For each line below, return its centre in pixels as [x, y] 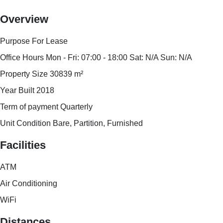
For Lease [50, 41]
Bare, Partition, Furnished [98, 123]
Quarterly [76, 107]
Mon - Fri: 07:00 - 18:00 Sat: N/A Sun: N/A [119, 57]
